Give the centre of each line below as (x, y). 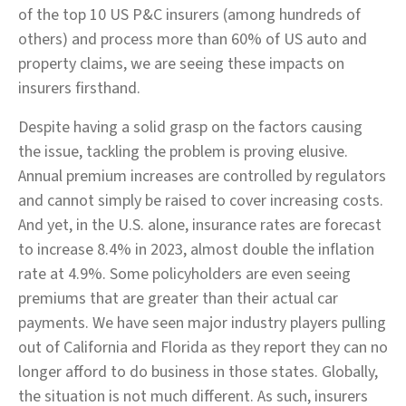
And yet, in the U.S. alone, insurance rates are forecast (200, 225)
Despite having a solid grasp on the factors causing (190, 127)
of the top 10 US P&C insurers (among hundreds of (189, 15)
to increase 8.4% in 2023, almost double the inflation (196, 250)
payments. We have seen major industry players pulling (202, 323)
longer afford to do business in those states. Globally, (198, 372)
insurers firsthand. (79, 88)
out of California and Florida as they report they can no (203, 348)
